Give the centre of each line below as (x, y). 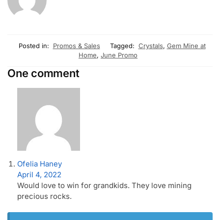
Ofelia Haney (40, 164)
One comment (43, 73)
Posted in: (34, 45)
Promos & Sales (76, 45)
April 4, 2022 (39, 174)
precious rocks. (44, 196)
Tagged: (122, 45)
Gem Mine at (186, 45)
